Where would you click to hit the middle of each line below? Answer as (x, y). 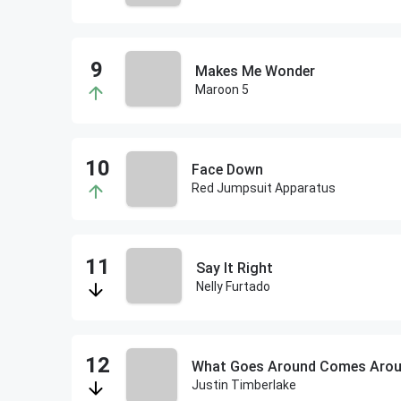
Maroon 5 (222, 90)
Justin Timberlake (243, 385)
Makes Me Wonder (255, 71)
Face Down (227, 170)
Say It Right (234, 268)
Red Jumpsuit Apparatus (263, 188)
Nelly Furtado (233, 286)
